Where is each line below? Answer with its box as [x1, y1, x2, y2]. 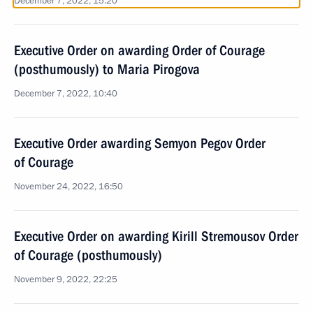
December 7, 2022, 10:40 [14, 87, 117, 100]
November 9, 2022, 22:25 [14, 273, 117, 286]
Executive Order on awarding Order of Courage [14, 42, 265, 59]
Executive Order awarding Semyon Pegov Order [14, 135, 265, 152]
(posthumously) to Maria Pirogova [14, 61, 200, 78]
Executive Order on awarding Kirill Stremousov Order [14, 228, 298, 245]
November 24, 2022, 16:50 [14, 180, 123, 193]
